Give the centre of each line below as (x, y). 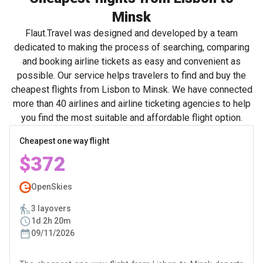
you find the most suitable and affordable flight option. (131, 118)
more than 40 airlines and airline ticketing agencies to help (131, 104)
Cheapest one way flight (64, 141)
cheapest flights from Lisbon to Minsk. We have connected (131, 90)
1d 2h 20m (51, 221)
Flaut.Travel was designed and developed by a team (131, 33)
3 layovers (51, 208)
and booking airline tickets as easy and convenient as (131, 61)
